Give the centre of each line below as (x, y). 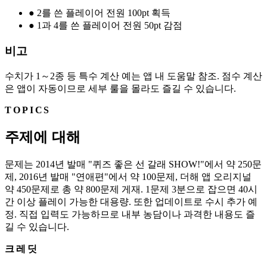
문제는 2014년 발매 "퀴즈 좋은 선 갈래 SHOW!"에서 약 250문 (133, 164)
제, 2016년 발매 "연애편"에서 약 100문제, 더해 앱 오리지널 (128, 176)
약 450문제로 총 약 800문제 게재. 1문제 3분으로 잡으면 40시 (131, 189)
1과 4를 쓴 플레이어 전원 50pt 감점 (110, 26)
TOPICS (28, 110)
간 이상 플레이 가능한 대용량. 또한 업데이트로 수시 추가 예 (131, 201)
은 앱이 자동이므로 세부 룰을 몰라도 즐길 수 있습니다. (120, 88)
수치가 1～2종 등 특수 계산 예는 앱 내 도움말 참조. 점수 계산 (133, 76)
